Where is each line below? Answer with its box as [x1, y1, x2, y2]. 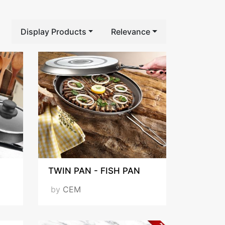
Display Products [20, 26, 86, 37]
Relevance [111, 26, 151, 37]
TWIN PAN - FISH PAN [48, 166, 140, 176]
